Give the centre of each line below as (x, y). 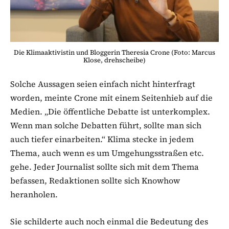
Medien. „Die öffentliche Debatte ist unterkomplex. (110, 112)
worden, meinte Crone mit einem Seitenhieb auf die (111, 98)
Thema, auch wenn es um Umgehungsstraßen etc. (107, 153)
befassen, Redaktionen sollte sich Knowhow (95, 181)
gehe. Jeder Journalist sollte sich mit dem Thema (105, 167)
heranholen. (34, 194)
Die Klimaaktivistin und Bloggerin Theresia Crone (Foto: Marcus (114, 53)
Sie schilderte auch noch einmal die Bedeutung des (109, 222)
